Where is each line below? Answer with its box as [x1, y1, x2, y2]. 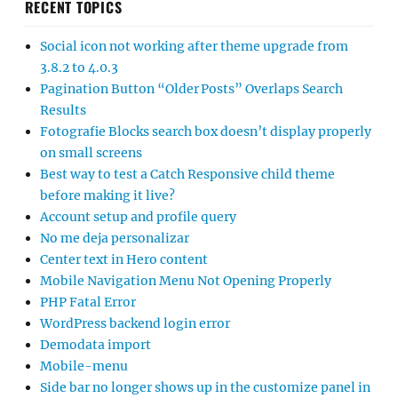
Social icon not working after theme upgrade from [40, 38, 348, 55]
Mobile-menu [40, 358, 128, 375]
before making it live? [40, 187, 175, 204]
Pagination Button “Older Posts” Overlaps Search [40, 81, 343, 98]
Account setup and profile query [40, 209, 236, 226]
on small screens [40, 145, 142, 162]
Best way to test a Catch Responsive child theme [40, 166, 335, 183]
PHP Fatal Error [40, 294, 136, 311]
